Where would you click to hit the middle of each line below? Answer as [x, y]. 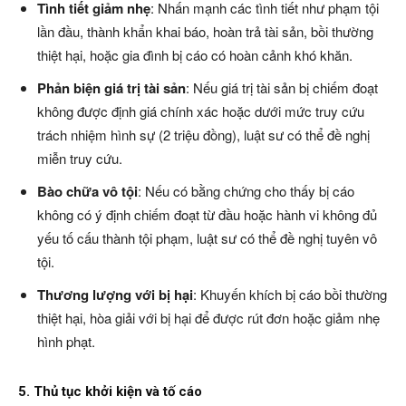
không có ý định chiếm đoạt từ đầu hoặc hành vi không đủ [207, 214]
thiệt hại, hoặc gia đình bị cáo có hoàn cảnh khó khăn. [195, 55]
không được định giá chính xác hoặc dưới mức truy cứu [201, 111]
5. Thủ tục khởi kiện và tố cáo [110, 391]
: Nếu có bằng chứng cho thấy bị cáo [246, 191]
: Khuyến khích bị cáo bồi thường [290, 294]
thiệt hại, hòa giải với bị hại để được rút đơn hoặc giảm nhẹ [208, 318]
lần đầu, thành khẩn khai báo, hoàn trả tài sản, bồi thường [205, 31]
